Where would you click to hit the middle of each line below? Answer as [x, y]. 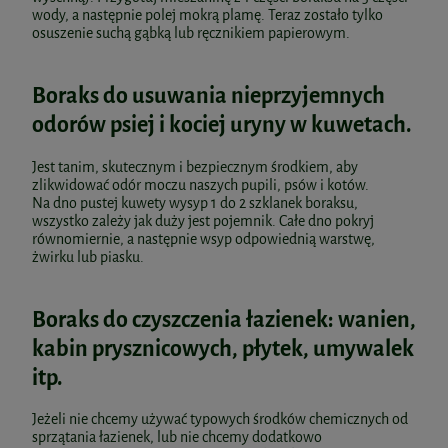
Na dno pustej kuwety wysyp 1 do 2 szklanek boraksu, [195, 203]
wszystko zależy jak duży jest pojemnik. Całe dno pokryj [203, 221]
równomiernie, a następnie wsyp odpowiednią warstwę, [203, 239]
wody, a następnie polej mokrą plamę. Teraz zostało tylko [207, 15]
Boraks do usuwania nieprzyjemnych [208, 95]
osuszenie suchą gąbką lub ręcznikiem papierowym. [192, 33]
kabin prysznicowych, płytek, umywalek [223, 348]
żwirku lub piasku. [89, 257]
